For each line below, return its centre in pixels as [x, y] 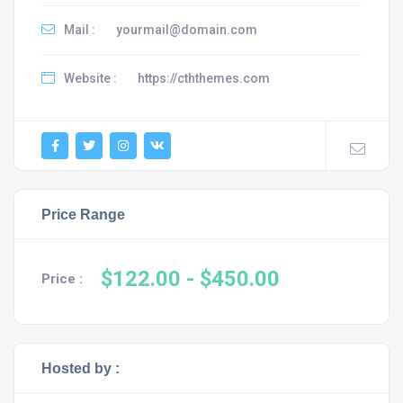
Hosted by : [81, 367]
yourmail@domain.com [187, 29]
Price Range [83, 214]
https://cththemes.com [204, 78]
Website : [89, 78]
